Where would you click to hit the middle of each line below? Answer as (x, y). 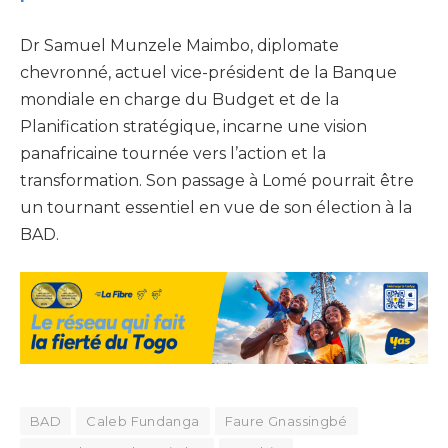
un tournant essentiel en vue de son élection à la (216, 207)
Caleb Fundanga (143, 420)
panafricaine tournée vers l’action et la (173, 153)
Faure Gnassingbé (286, 420)
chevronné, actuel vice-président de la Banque (208, 72)
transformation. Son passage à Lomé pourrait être (217, 180)
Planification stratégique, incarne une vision (193, 126)
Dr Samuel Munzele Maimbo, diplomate (179, 45)
